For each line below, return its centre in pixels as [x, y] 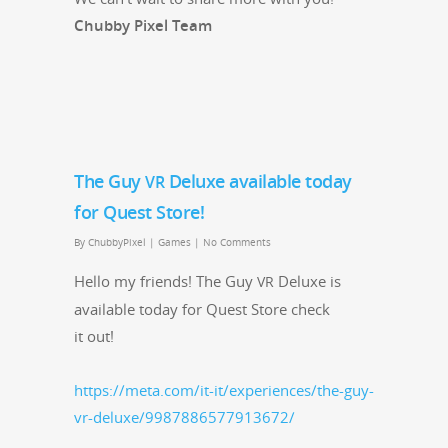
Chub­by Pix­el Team [143, 25]
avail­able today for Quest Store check [202, 309]
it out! [96, 336]
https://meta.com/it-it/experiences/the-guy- [224, 390]
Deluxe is [307, 281]
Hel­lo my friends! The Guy [165, 281]
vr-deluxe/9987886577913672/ [184, 417]
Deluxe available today [258, 181]
